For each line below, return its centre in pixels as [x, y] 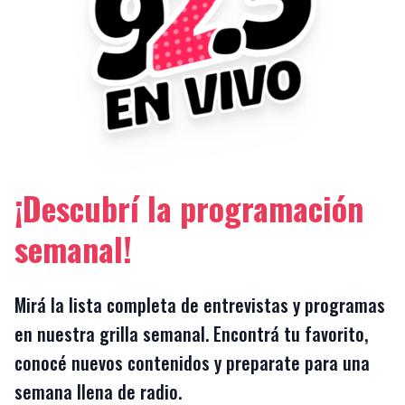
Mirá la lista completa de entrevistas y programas [200, 305]
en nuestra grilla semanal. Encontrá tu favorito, [191, 334]
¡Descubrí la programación [189, 208]
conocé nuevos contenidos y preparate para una [192, 363]
